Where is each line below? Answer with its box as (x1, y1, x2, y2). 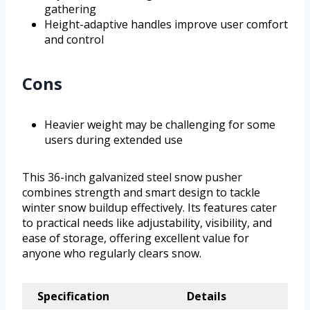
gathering (44, 1, 96, 17)
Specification (37, 289, 109, 304)
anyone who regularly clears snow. (22, 246, 201, 262)
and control (44, 32, 104, 48)
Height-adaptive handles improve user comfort (44, 17, 288, 33)
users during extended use (44, 132, 183, 148)
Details (186, 289, 226, 304)
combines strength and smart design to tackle (22, 185, 260, 201)
